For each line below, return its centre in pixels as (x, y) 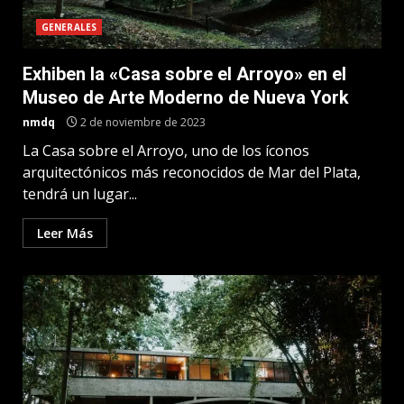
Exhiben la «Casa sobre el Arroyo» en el (184, 74)
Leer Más (65, 233)
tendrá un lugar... (80, 194)
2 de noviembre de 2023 (142, 122)
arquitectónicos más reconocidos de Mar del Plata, (192, 172)
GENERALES (69, 27)
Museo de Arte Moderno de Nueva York (186, 97)
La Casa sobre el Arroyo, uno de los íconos (166, 151)
